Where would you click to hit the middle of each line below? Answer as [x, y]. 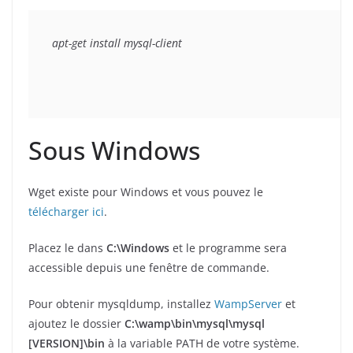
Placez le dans [67, 247]
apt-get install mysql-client [117, 43]
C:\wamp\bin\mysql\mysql [195, 323]
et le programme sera [228, 247]
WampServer [248, 303]
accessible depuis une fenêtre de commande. [149, 267]
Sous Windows [114, 150]
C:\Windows [138, 247]
